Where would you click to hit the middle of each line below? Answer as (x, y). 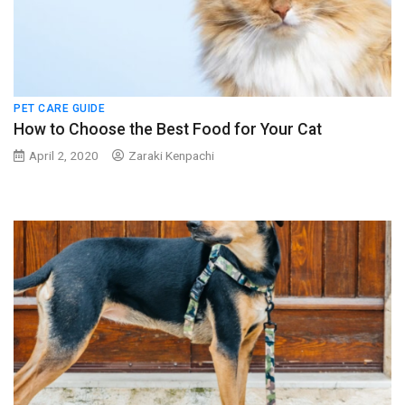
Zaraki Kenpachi (171, 155)
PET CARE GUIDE (59, 108)
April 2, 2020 (64, 155)
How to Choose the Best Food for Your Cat (168, 129)
